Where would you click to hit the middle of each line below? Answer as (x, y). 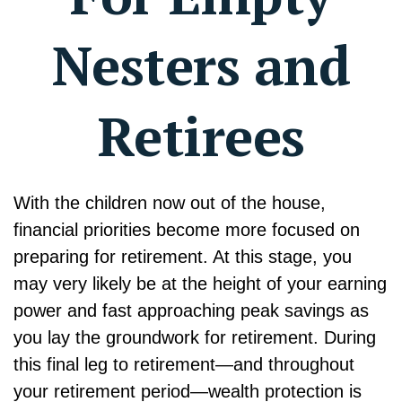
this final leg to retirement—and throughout (184, 364)
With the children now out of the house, (170, 202)
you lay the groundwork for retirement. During (195, 337)
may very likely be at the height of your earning (200, 283)
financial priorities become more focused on (187, 229)
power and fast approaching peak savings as (191, 310)
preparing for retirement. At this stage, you (183, 256)
